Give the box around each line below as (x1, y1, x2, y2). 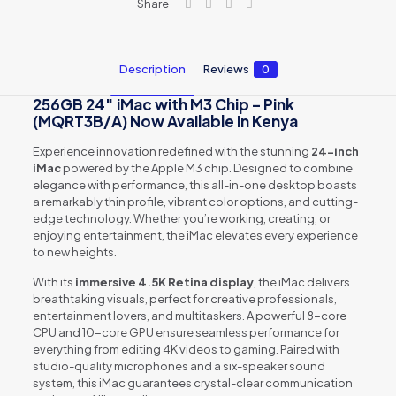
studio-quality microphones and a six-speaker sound (32, 359, 325, 373)
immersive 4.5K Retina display (74, 275, 254, 289)
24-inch (310, 144, 359, 158)
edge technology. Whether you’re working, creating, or (32, 211, 331, 225)
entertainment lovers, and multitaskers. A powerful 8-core (32, 308, 346, 323)
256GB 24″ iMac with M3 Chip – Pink (32, 95, 294, 114)
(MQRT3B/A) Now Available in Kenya (32, 111, 298, 131)
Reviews (202, 62, 249, 76)
